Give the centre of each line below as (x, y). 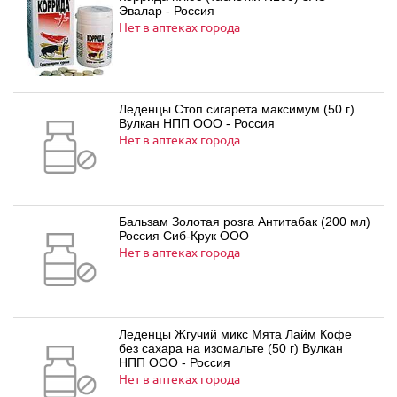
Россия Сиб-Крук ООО (184, 236)
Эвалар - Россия (167, 11)
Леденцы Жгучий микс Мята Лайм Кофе (235, 334)
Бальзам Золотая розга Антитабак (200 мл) (245, 222)
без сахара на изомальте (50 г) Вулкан (231, 348)
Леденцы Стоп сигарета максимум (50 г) (237, 109)
